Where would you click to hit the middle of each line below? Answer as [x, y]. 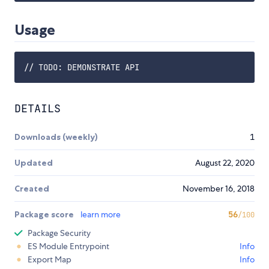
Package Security [59, 233]
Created [32, 189]
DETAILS [38, 109]
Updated [34, 163]
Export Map [50, 260]
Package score [45, 215]
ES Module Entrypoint [68, 246]
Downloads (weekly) [56, 137]
